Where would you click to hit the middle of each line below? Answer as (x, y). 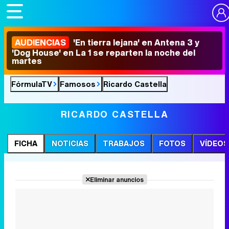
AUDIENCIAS (40, 42)
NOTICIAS (70, 143)
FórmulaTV (32, 84)
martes (27, 61)
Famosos (78, 84)
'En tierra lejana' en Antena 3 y (135, 42)
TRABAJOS (124, 143)
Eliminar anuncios (117, 179)
